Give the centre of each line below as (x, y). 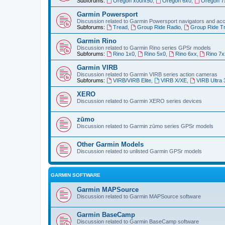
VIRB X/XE (174, 80)
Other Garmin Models (110, 144)
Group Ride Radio (159, 27)
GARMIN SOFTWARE (76, 175)
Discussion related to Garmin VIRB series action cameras (147, 74)
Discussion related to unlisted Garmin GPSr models (139, 151)
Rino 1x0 (124, 53)
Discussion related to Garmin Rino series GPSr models (144, 47)
